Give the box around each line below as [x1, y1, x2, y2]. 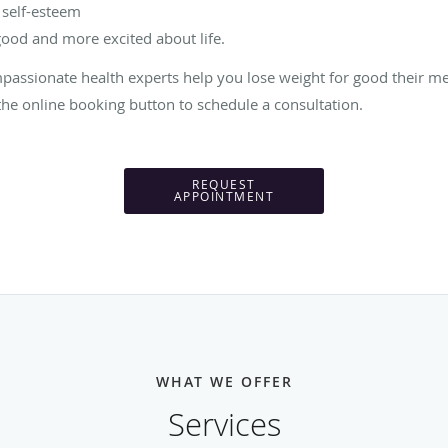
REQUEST [192, 175, 256, 193]
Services [167, 403, 281, 445]
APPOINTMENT [173, 187, 275, 205]
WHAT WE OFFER [155, 371, 293, 391]
